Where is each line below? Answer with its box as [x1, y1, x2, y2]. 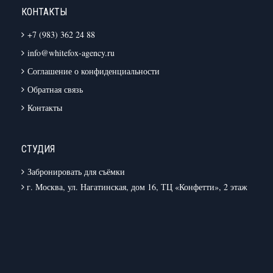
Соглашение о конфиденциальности [27, 65, 160, 77]
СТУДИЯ [21, 143, 55, 155]
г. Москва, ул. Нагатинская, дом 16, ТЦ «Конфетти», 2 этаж [24, 180, 247, 193]
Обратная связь [27, 83, 83, 95]
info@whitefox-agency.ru [27, 46, 115, 58]
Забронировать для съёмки [27, 165, 125, 177]
